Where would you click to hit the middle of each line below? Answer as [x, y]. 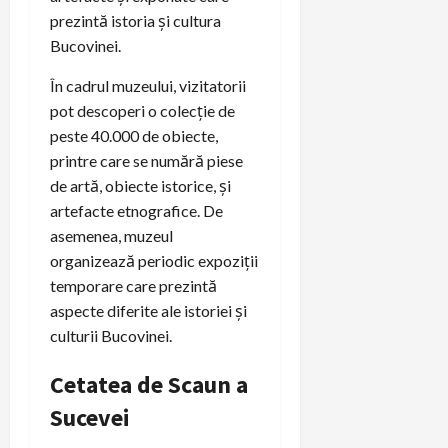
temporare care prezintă [133, 285]
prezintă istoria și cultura [135, 20]
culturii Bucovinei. [111, 335]
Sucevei [90, 417]
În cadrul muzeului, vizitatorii [148, 85]
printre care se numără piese [146, 160]
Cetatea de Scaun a [149, 384]
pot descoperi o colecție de [142, 110]
